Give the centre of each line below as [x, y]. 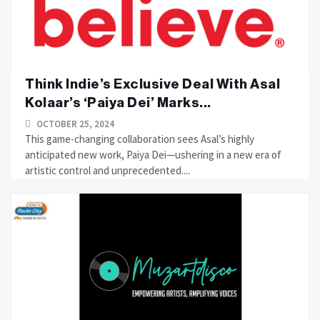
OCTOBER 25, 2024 [74, 124]
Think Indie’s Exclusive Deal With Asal [152, 84]
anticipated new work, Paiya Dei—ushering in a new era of [153, 155]
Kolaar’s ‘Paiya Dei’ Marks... [118, 102]
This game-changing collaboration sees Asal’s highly [140, 139]
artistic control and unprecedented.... [107, 170]
